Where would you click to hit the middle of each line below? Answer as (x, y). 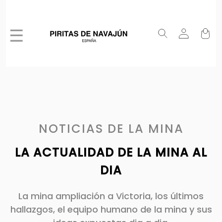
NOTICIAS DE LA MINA (111, 129)
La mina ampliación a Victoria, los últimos (111, 196)
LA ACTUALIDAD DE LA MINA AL (111, 152)
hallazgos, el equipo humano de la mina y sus (111, 209)
